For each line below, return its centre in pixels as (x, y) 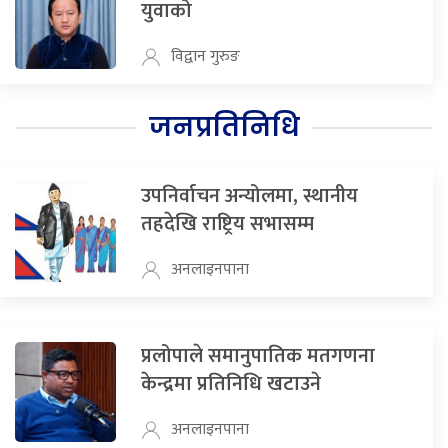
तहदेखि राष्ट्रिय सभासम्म (227, 224)
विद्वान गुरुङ (205, 57)
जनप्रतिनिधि (224, 127)
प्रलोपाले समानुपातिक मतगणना (257, 356)
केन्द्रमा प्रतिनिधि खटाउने (230, 384)
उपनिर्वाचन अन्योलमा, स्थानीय (249, 196)
